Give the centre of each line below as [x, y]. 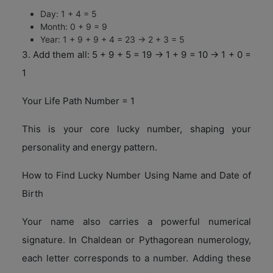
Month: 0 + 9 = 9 [74, 26]
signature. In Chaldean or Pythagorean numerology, [136, 239]
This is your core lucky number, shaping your [136, 129]
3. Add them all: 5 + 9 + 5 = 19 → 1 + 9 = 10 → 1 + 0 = [136, 54]
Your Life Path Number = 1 [78, 101]
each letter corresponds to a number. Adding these [136, 258]
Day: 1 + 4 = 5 [69, 13]
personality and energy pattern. [90, 147]
